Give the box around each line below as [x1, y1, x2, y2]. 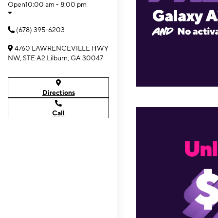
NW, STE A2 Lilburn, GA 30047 [8, 54, 103, 62]
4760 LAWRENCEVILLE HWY [15, 44, 109, 52]
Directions [42, 89, 75, 96]
